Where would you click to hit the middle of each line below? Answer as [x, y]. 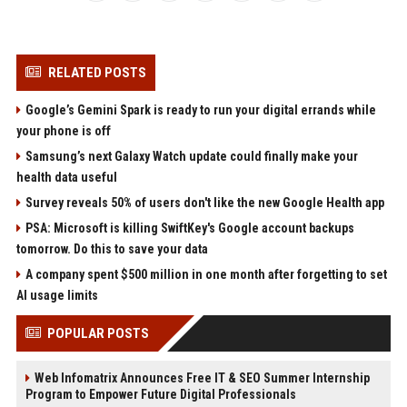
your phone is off [63, 131]
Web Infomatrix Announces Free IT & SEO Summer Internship [202, 378]
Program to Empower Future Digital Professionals [160, 395]
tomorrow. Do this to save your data [112, 249]
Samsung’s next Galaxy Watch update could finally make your [191, 157]
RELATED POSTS [97, 73]
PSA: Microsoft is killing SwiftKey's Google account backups [189, 228]
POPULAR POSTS [98, 334]
